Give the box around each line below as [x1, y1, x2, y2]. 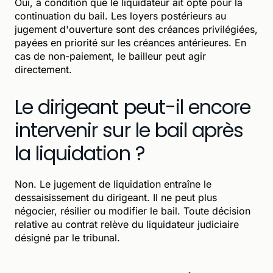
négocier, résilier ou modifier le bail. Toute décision [15, 204, 250, 217]
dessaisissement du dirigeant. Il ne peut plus [15, 191, 217, 204]
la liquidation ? [15, 139, 145, 167]
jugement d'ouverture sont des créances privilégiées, [15, 23, 258, 35]
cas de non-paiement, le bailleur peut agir [15, 49, 206, 62]
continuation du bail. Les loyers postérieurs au [15, 9, 226, 22]
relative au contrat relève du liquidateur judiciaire [15, 218, 239, 230]
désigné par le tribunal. [15, 231, 120, 244]
